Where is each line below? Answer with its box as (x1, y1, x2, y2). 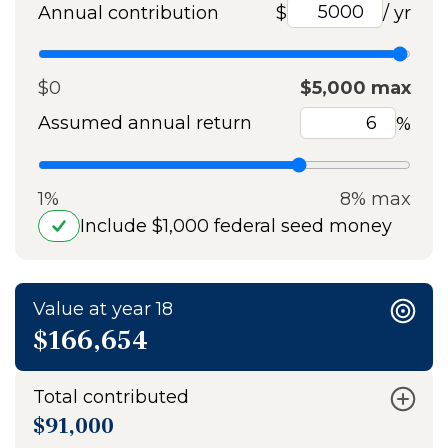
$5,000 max (299, 77, 411, 99)
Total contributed (33, 386, 189, 408)
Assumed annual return (37, 112, 252, 134)
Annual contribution (37, 2, 219, 24)
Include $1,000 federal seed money (79, 215, 392, 237)
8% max (339, 188, 411, 210)
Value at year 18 (33, 298, 173, 320)
